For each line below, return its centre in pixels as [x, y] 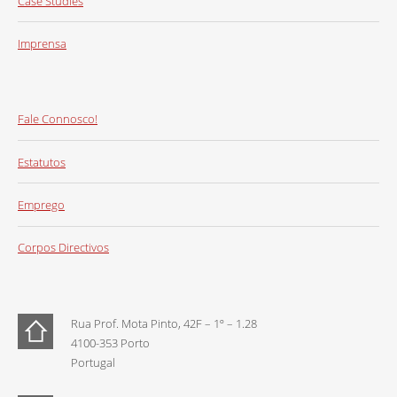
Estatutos [42, 162]
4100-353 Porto [110, 343]
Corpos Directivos [63, 248]
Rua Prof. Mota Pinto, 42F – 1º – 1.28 [164, 323]
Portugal [93, 362]
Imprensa [42, 43]
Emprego [41, 204]
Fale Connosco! [58, 119]
